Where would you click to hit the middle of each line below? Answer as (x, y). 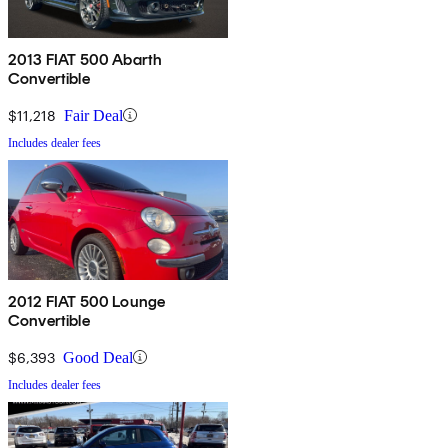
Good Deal (98, 357)
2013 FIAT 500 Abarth (85, 59)
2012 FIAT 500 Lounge (87, 301)
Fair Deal (93, 115)
